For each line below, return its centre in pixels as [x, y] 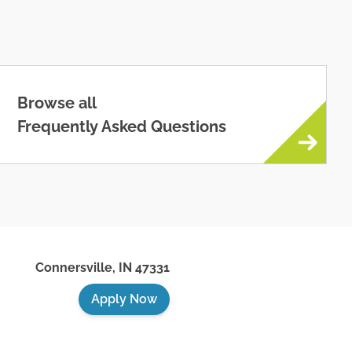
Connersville [74, 268]
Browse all [57, 103]
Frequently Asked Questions [122, 126]
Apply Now [124, 299]
